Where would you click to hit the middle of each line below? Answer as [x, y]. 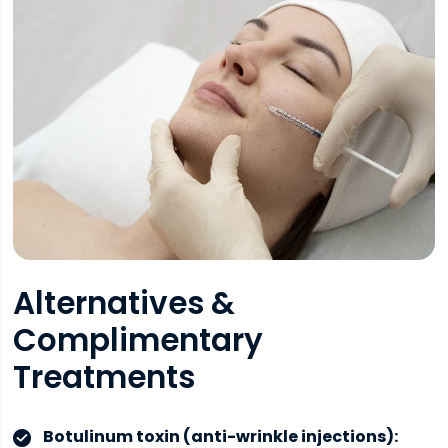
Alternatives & [123, 303]
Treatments [103, 377]
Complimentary [137, 340]
